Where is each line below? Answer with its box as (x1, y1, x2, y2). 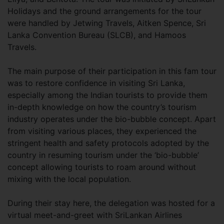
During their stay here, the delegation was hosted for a (7, 197, 215, 208)
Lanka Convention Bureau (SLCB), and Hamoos (7, 29, 186, 40)
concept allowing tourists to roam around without (7, 161, 196, 172)
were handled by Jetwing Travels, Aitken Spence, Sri (7, 17, 206, 28)
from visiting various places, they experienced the (7, 125, 196, 136)
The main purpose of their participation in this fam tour (7, 65, 216, 76)
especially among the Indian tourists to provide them (7, 89, 207, 100)
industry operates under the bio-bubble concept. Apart (7, 113, 216, 124)
